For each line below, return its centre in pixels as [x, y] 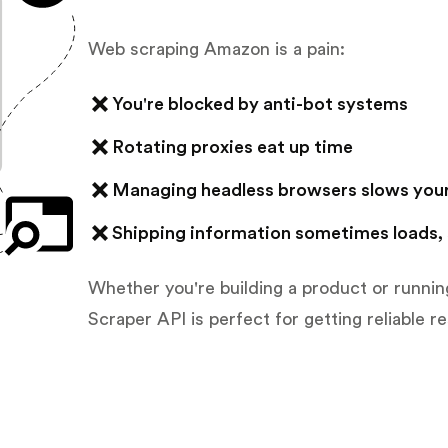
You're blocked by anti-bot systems [260, 103]
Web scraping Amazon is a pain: [216, 48]
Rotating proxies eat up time [232, 146]
